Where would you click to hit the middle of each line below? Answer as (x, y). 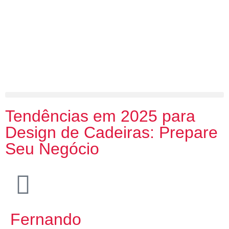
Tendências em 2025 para (100, 116)
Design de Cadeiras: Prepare (111, 132)
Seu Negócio (52, 149)
